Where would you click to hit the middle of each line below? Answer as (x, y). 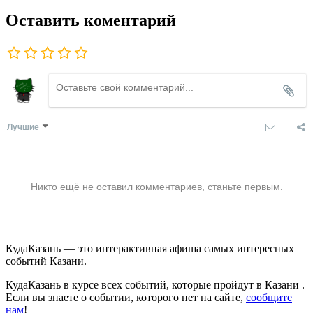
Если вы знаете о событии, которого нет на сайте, (126, 297)
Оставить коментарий (91, 20)
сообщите (269, 297)
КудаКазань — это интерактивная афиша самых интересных (150, 248)
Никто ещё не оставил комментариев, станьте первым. (156, 185)
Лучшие (23, 126)
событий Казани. (46, 261)
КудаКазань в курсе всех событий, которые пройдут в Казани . (155, 284)
